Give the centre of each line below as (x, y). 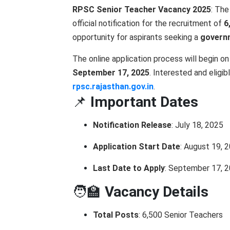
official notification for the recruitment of (148, 23)
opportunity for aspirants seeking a (136, 37)
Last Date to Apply (129, 168)
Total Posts (116, 215)
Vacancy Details (157, 192)
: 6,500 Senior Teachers (181, 215)
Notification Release (132, 125)
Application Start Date (137, 147)
